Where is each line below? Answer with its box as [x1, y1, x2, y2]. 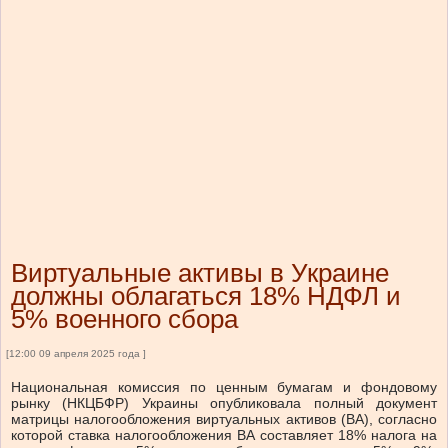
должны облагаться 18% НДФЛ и [11, 281, 401, 312]
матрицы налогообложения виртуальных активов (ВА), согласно [11, 411, 437, 428]
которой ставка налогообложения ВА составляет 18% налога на [11, 427, 437, 444]
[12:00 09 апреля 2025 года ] [6, 348, 146, 360]
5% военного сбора [11, 304, 238, 335]
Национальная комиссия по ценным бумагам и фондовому [11, 379, 437, 396]
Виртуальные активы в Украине [11, 258, 389, 289]
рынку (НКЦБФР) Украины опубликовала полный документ [11, 395, 437, 412]
